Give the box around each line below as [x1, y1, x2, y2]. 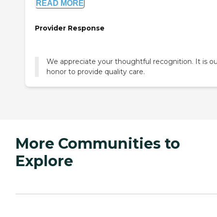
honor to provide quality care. [46, 67, 145, 76]
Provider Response [35, 24, 105, 33]
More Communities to [15, 134, 180, 153]
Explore [15, 152, 73, 170]
